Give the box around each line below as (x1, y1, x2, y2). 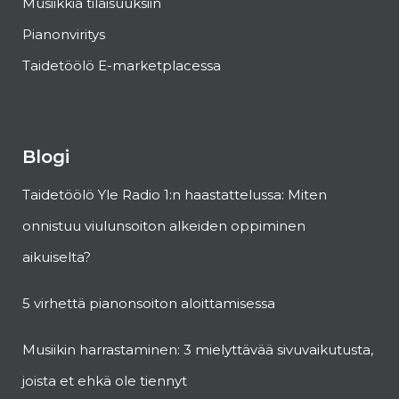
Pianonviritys (22, 26, 105, 43)
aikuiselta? (22, 248, 91, 265)
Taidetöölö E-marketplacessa (22, 57, 221, 74)
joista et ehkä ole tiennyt (22, 372, 187, 389)
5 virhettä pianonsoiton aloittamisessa (22, 295, 275, 312)
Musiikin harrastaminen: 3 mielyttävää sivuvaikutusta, (22, 341, 373, 358)
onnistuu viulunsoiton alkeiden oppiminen (22, 217, 305, 234)
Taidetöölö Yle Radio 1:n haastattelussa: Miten (22, 186, 327, 203)
